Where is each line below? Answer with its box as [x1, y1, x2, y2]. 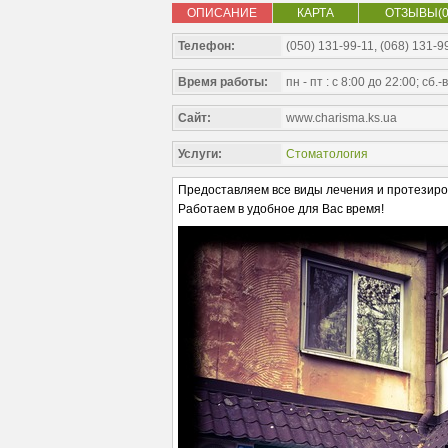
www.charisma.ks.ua [286, 111, 397, 125]
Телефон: [178, 39, 235, 53]
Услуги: [178, 147, 222, 161]
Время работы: [178, 75, 268, 89]
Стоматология [286, 147, 368, 161]
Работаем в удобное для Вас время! [178, 202, 387, 216]
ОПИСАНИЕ [187, 6, 257, 20]
